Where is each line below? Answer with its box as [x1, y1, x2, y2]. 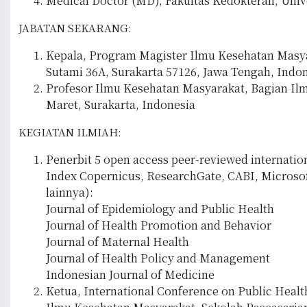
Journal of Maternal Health [46, 234, 189, 250]
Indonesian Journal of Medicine [46, 267, 214, 283]
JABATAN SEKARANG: [19, 21, 132, 36]
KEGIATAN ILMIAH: [19, 125, 121, 140]
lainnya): [46, 184, 93, 201]
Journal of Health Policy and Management [46, 250, 270, 267]
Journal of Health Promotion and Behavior [46, 217, 271, 234]
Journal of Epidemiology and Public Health [46, 201, 274, 217]
